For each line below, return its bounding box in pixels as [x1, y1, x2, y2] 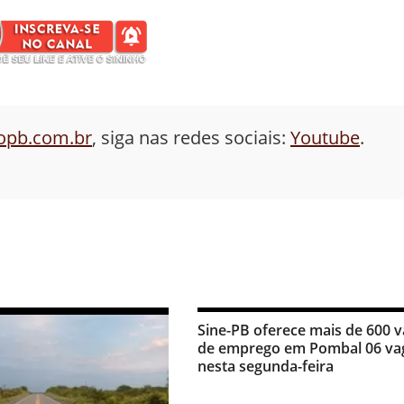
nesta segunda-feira [197, 355, 334, 376]
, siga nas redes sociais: [92, 124, 290, 150]
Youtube [290, 124, 360, 150]
